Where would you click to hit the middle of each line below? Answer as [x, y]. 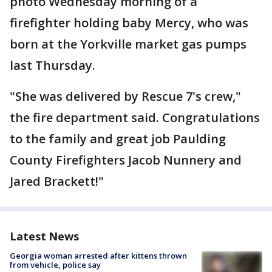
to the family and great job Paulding [118, 139]
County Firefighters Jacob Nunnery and [126, 160]
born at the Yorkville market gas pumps [128, 44]
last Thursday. [54, 66]
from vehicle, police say [55, 265]
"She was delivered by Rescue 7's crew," [125, 97]
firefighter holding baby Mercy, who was [129, 23]
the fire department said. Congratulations [135, 118]
